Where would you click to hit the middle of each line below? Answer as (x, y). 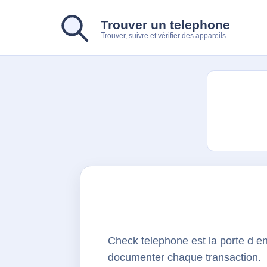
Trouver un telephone (165, 25)
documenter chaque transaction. (185, 257)
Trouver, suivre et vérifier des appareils (163, 36)
